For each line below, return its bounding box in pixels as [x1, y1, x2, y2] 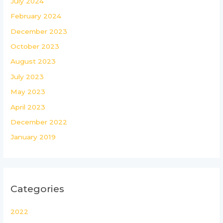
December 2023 [10, 27, 68, 35]
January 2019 [10, 133, 56, 141]
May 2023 [10, 88, 46, 96]
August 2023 [10, 57, 56, 66]
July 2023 [10, 72, 44, 81]
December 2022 [10, 117, 68, 126]
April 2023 [10, 103, 46, 111]
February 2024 [10, 12, 62, 20]
